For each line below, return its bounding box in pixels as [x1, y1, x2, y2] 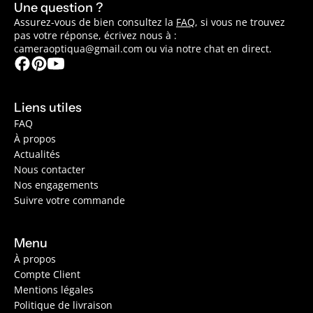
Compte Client [14, 268, 80, 282]
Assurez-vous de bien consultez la [14, 15, 176, 29]
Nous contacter [14, 163, 85, 177]
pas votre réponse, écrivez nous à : [14, 29, 177, 43]
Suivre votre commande [14, 194, 125, 208]
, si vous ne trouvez [195, 15, 285, 29]
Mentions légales [14, 283, 94, 297]
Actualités [14, 147, 60, 161]
